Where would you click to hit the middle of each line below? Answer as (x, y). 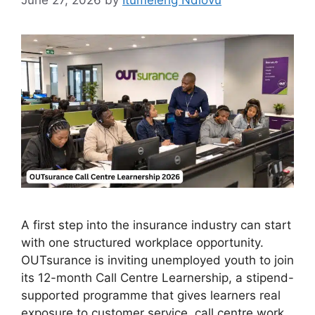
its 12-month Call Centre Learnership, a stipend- (157, 278)
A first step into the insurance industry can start (156, 225)
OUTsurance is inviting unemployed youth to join (157, 261)
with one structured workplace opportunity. (142, 243)
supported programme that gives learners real (151, 296)
